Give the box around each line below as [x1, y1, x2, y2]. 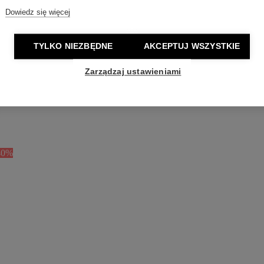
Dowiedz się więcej [5, 8, 70, 17]
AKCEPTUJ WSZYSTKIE [144, 42, 240, 51]
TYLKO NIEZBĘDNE [33, 42, 113, 51]
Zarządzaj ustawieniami [85, 67, 181, 77]
